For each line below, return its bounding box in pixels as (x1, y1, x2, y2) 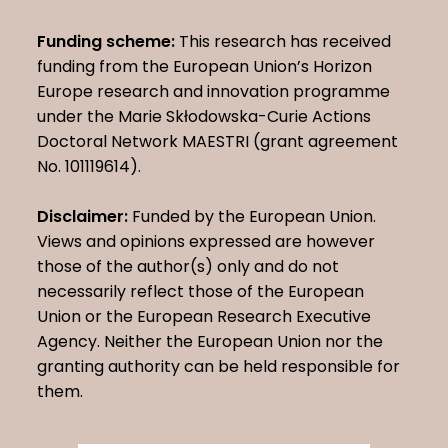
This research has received (175, 30, 392, 54)
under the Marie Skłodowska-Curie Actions (37, 105, 372, 129)
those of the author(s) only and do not (37, 255, 340, 279)
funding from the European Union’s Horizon (37, 55, 373, 79)
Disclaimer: (37, 205, 129, 229)
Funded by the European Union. (128, 205, 377, 229)
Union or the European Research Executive (37, 305, 372, 329)
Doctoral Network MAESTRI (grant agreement (37, 130, 399, 154)
